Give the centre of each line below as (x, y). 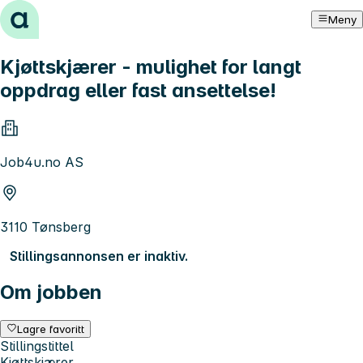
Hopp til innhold (56, 15)
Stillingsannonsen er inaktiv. (99, 256)
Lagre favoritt (51, 329)
